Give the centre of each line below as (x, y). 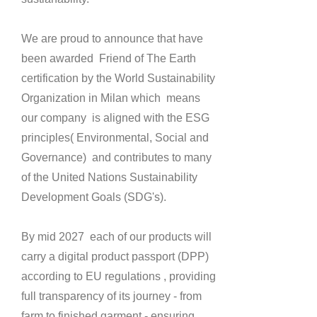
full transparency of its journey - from (111, 296)
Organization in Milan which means (111, 98)
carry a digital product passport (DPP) (115, 257)
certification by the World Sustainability (118, 78)
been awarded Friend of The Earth (109, 58)
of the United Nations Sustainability (109, 177)
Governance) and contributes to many (116, 157)
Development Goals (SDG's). (95, 197)
